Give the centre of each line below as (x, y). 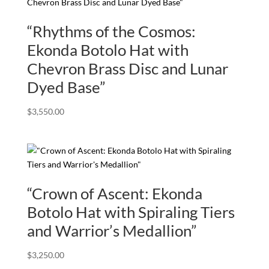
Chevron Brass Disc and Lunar (127, 69)
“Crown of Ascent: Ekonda (114, 193)
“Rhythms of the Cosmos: (111, 32)
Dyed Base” (66, 87)
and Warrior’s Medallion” (111, 230)
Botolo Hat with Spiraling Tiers (131, 212)
